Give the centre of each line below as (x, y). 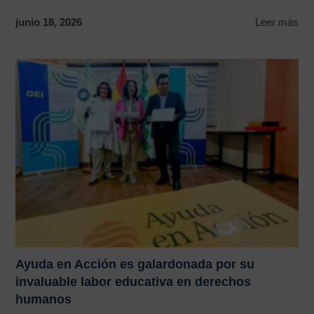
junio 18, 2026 (49, 22)
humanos (44, 299)
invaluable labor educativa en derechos (134, 281)
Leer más (277, 22)
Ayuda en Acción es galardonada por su (135, 264)
